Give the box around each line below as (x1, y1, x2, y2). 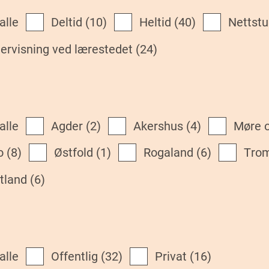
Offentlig (59, 249, 98, 264)
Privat (163, 249, 187, 264)
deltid (59, 15, 82, 30)
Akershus (141, 118, 183, 133)
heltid (148, 15, 171, 30)
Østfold (62, 145, 93, 160)
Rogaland (151, 145, 193, 160)
